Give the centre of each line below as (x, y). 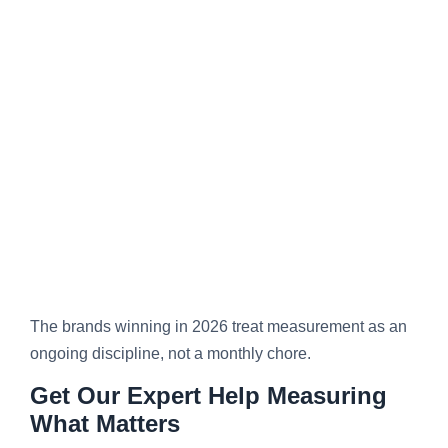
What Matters (105, 423)
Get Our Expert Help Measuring (208, 395)
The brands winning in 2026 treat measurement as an (218, 327)
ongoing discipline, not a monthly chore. (170, 354)
